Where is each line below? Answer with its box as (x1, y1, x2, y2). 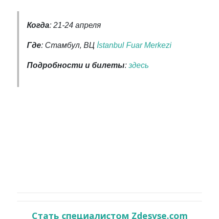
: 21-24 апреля (49, 21, 101, 29)
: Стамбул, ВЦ (41, 41, 97, 49)
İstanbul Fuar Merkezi (97, 41, 172, 49)
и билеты (85, 61, 125, 69)
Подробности (27, 61, 83, 69)
